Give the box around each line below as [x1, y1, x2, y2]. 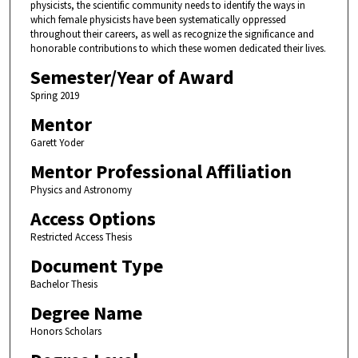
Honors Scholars [30, 324, 101, 339]
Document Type [30, 253, 163, 279]
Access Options [30, 206, 156, 232]
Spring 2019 [30, 89, 79, 103]
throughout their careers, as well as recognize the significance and [30, 27, 314, 42]
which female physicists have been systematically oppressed [30, 13, 286, 27]
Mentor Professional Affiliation [30, 159, 292, 185]
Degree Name [30, 300, 142, 326]
